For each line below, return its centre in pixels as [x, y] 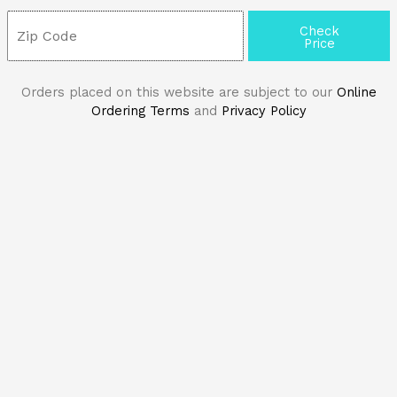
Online [356, 92]
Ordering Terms [140, 110]
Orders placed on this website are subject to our [179, 92]
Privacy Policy [264, 110]
